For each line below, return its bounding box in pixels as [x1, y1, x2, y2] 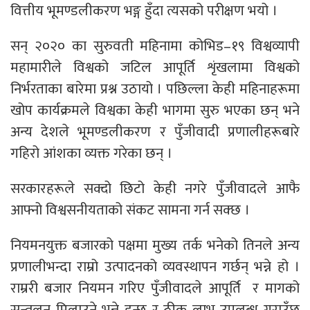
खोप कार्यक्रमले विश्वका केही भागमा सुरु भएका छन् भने [10, 98, 300, 122]
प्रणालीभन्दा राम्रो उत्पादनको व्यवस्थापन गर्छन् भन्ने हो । [10, 254, 300, 279]
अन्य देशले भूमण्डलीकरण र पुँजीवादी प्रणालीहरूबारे [10, 119, 300, 144]
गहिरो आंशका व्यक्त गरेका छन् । [10, 140, 172, 165]
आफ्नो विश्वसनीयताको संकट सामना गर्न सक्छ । [10, 197, 250, 222]
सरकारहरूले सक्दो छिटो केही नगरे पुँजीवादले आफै [10, 176, 300, 201]
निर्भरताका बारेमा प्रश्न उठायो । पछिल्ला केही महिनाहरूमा [10, 76, 300, 101]
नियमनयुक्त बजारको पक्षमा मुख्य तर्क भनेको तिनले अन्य [10, 232, 300, 257]
